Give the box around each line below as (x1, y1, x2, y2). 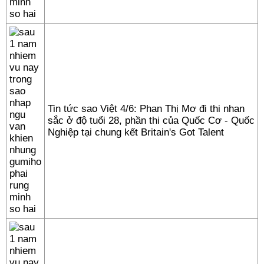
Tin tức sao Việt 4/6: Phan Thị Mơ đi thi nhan (48, 103, 245, 114)
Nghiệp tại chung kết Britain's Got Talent (48, 127, 224, 138)
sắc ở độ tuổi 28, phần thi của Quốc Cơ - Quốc (48, 115, 255, 126)
